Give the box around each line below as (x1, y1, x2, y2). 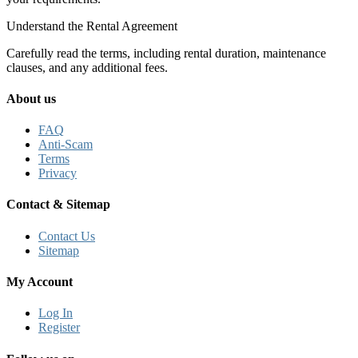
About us (6, 91, 56, 105)
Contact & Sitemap (6, 197, 110, 212)
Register (38, 320, 80, 335)
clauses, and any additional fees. (6, 60, 168, 74)
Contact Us (38, 229, 95, 243)
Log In (38, 306, 73, 320)
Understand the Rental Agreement (6, 18, 177, 33)
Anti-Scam (38, 137, 93, 152)
